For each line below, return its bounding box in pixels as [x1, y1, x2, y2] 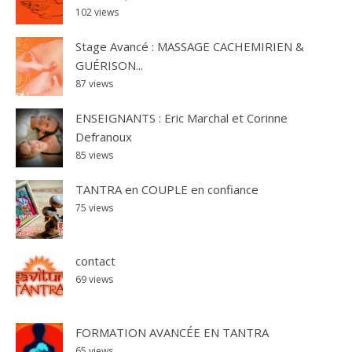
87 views [75, 77, 113, 91]
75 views [75, 201, 113, 215]
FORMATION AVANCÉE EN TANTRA [75, 324, 269, 341]
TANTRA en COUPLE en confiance [75, 181, 258, 198]
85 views [75, 148, 113, 163]
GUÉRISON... [75, 57, 143, 74]
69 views [75, 273, 113, 287]
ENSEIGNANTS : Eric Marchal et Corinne [75, 110, 288, 126]
